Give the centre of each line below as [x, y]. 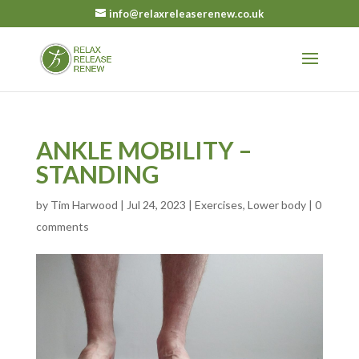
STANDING [97, 173]
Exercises [218, 204]
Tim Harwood [84, 204]
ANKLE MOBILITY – [143, 149]
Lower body [276, 204]
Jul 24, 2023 [156, 204]
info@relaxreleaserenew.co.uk [186, 13]
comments [62, 226]
